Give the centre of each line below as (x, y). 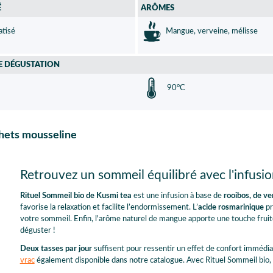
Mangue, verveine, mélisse (212, 31)
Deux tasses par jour (56, 249)
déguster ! (37, 230)
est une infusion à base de (177, 196)
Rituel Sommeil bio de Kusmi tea (76, 196)
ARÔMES (158, 8)
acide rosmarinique (231, 207)
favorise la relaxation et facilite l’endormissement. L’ (109, 207)
